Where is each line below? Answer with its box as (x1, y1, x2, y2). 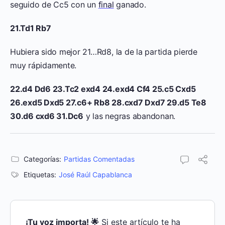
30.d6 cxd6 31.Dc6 (10, 111, 83, 122)
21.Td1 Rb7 (10, 23, 51, 34)
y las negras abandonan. (83, 111, 176, 122)
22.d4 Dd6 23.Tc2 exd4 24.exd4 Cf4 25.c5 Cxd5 (10, 84, 196, 94)
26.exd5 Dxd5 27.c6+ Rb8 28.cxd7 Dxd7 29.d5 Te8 (10, 97, 206, 108)
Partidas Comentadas (64, 155, 135, 164)
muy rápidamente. (10, 60, 77, 71)
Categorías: (24, 155, 61, 164)
